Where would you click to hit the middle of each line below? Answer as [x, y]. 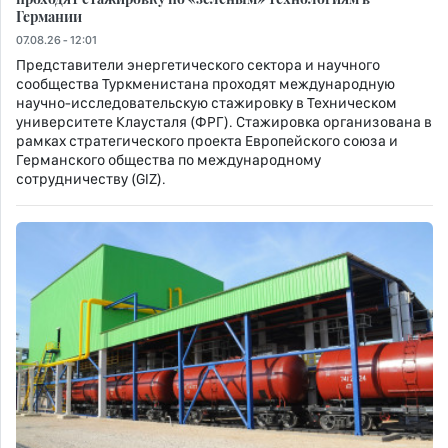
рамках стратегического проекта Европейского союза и [207, 140]
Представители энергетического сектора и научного [198, 64]
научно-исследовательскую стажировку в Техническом [206, 102]
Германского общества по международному [168, 159]
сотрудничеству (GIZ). [91, 178]
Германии [49, 15]
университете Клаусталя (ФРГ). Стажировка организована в [224, 121]
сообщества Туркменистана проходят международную [205, 83]
